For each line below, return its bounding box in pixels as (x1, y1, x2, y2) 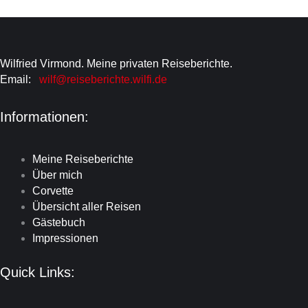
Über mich (32, 168, 82, 181)
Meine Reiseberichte (32, 153, 133, 165)
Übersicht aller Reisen (32, 200, 141, 212)
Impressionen (32, 232, 98, 244)
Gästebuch (32, 216, 85, 228)
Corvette (32, 184, 74, 197)
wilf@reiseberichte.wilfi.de (36, 74, 167, 86)
